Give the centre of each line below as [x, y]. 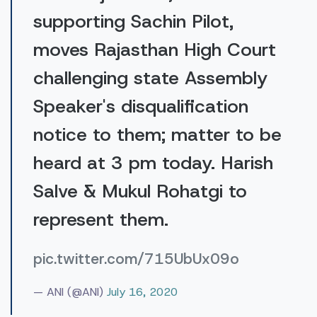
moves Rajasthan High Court [155, 49]
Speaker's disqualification [141, 106]
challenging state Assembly [150, 77]
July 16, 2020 [142, 292]
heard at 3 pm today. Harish [153, 162]
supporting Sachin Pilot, [133, 21]
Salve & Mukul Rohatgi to [140, 191]
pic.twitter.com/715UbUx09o [136, 259]
